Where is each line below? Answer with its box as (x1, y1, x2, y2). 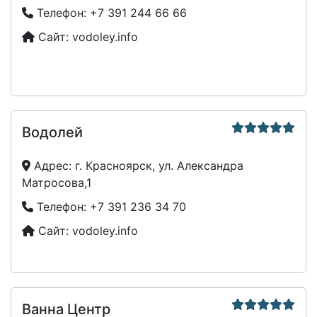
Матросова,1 (22, 175, 91, 190)
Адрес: (30, 158, 75, 173)
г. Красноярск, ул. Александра (75, 158, 243, 173)
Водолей (22, 124, 83, 142)
